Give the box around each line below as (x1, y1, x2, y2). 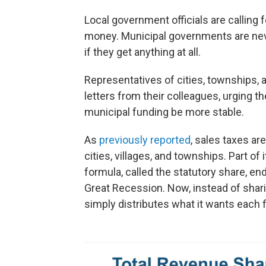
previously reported (99, 134, 191, 147)
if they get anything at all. (84, 46, 201, 59)
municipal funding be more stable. (84, 106, 244, 119)
